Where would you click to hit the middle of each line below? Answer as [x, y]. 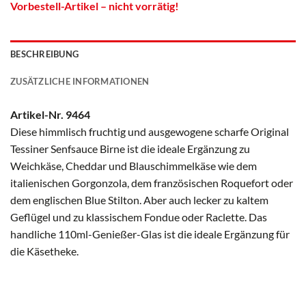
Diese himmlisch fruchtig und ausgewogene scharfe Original [150, 131]
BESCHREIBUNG [45, 54]
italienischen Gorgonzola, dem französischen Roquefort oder [152, 182]
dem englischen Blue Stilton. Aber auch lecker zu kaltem [139, 199]
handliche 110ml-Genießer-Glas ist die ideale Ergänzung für [150, 234]
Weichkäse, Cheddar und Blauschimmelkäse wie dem [134, 165]
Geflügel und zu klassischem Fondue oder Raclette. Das [139, 217]
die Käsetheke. [44, 251]
